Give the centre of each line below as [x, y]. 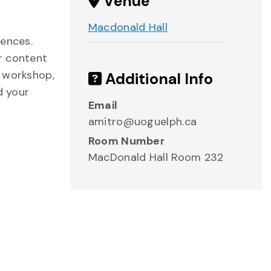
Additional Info [157, 79]
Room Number [126, 141]
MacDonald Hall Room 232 [156, 157]
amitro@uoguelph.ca [142, 122]
